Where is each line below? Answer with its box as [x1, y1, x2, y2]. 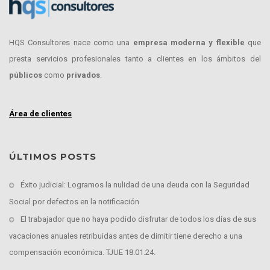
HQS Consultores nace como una [9, 38, 133, 48]
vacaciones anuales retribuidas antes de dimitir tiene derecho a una [9, 231, 242, 241]
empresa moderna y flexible [133, 38, 245, 48]
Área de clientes [9, 109, 72, 119]
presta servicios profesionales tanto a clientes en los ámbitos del [9, 54, 261, 64]
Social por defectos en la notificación [9, 197, 139, 207]
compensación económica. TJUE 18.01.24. [9, 248, 155, 257]
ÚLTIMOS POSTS [9, 151, 96, 163]
